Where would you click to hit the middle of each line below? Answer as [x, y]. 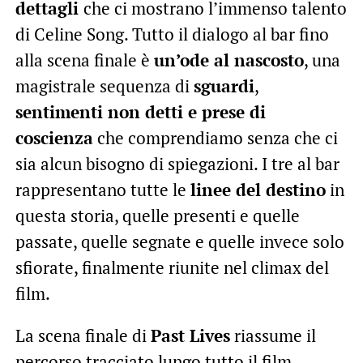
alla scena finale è [84, 60]
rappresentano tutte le [102, 190]
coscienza [54, 138]
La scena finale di [83, 336]
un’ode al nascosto [228, 60]
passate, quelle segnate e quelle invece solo [179, 242]
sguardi [224, 86]
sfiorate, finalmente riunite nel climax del [172, 268]
